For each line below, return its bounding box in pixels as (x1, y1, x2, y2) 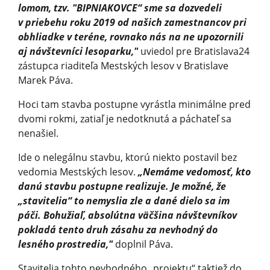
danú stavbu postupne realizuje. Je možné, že (18, 179, 226, 193)
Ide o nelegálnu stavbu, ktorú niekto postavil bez (18, 150, 237, 164)
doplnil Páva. (113, 237, 173, 251)
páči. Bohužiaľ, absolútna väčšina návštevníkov (18, 208, 237, 222)
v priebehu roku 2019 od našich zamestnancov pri (18, 15, 246, 29)
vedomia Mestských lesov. (18, 165, 138, 178)
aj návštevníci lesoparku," (18, 44, 138, 58)
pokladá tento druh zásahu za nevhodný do (18, 222, 218, 236)
